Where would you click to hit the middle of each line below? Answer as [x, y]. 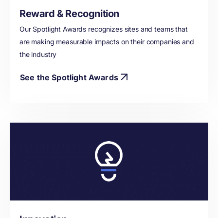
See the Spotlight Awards [69, 77]
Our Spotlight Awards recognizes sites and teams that [104, 29]
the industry [38, 54]
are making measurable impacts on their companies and [107, 42]
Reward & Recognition [69, 14]
